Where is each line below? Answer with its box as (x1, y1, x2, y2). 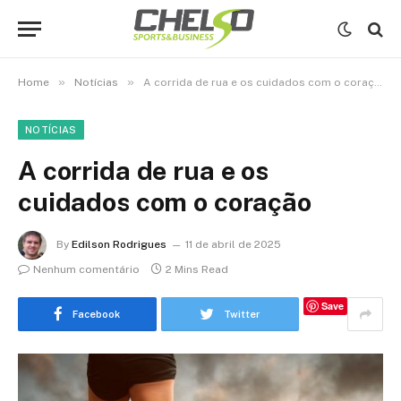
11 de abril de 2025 (185, 238, 281, 252)
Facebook (73, 309, 121, 320)
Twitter (224, 309, 260, 320)
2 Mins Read (166, 263, 228, 276)
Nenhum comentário (33, 263, 140, 276)
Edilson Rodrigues (72, 238, 166, 252)
